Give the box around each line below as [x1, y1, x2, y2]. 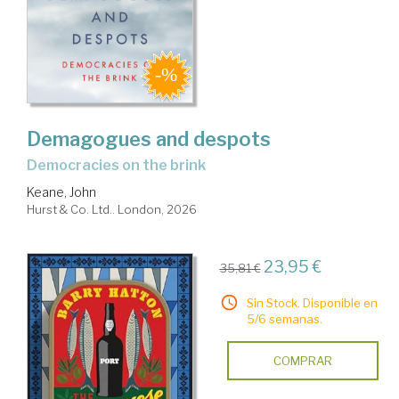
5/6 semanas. [246, 312, 322, 327]
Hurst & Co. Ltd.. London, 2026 [27, 202, 197, 217]
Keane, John [27, 184, 96, 200]
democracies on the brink [37, 157, 206, 175]
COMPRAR [273, 354, 332, 369]
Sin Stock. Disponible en [246, 296, 378, 311]
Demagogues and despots [27, 127, 271, 151]
